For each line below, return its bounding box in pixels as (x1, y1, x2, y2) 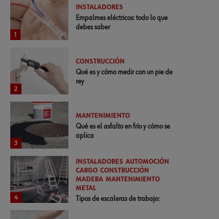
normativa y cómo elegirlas (76, 204, 152, 212)
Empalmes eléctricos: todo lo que (76, 14, 168, 22)
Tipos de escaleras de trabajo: (76, 195, 160, 202)
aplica (76, 131, 94, 139)
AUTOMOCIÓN (126, 158, 170, 165)
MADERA (76, 176, 104, 183)
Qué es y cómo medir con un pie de (76, 68, 173, 76)
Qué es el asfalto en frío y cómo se (76, 122, 171, 130)
